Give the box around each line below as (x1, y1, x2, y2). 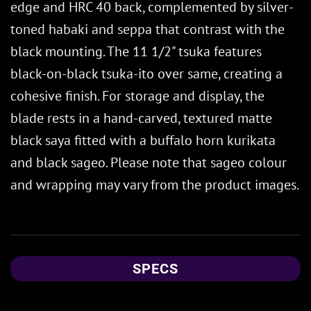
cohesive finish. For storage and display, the (10, 86, 264, 105)
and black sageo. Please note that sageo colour (10, 153, 287, 171)
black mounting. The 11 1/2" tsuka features (10, 42, 262, 60)
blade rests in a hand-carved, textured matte (10, 108, 272, 127)
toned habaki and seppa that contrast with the (10, 19, 285, 38)
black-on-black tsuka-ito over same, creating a (10, 64, 283, 83)
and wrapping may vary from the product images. (10, 175, 299, 194)
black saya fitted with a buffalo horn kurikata (10, 131, 276, 149)
